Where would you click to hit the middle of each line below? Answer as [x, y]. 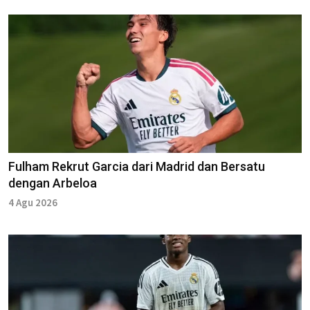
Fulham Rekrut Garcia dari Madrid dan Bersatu [137, 166]
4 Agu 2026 [33, 202]
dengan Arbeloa [53, 183]
